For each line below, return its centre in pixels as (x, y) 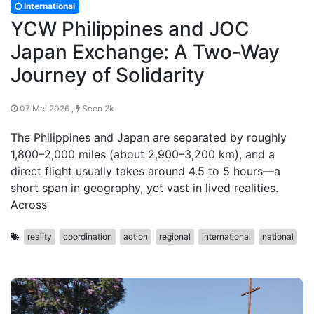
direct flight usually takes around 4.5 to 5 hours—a (145, 171)
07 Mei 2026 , (47, 108)
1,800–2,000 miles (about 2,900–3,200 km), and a (143, 154)
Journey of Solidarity (108, 75)
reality (40, 237)
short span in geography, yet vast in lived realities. (144, 188)
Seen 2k (97, 108)
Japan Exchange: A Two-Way (145, 52)
